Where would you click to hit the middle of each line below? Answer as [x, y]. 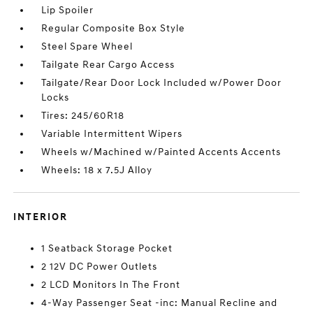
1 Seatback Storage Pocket [107, 248]
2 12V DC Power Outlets [100, 267]
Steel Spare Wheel [87, 46]
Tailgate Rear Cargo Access [108, 65]
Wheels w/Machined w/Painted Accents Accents [161, 152]
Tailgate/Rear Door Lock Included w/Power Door [162, 83]
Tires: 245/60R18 [83, 116]
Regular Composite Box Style [114, 28]
